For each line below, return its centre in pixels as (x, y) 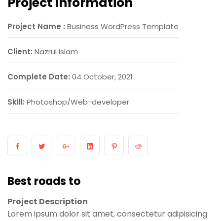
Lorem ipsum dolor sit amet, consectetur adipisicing (107, 214)
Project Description (48, 202)
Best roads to (44, 181)
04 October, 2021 (102, 77)
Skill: (16, 102)
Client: (20, 52)
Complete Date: (39, 77)
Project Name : (36, 26)
